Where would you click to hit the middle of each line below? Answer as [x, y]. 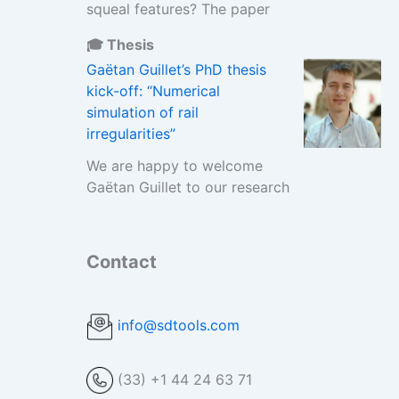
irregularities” [133, 134]
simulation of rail [142, 112]
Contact [121, 262]
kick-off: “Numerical [153, 91]
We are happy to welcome [174, 166]
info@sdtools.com [176, 325]
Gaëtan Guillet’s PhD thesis [176, 69]
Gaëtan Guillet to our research [187, 187]
